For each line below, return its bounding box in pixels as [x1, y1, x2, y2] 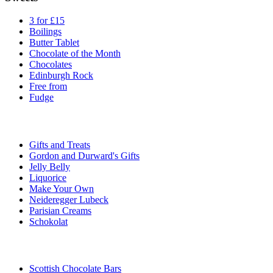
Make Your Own [29, 183, 94, 194]
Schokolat [29, 216, 68, 227]
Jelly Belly [29, 161, 70, 172]
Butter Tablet [29, 37, 79, 48]
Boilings [29, 26, 62, 37]
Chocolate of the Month [29, 48, 121, 59]
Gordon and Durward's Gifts [29, 150, 140, 161]
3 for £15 [29, 15, 65, 26]
